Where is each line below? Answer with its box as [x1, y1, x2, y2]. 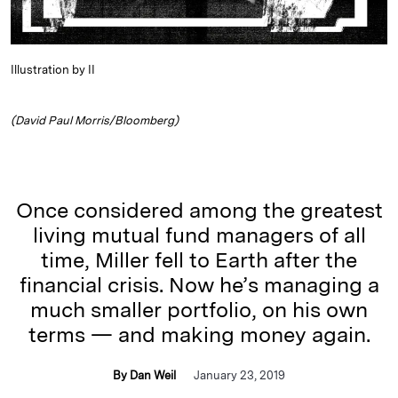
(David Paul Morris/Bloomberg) [11, 114, 179, 128]
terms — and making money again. [28, 322, 370, 348]
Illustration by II [11, 63, 95, 77]
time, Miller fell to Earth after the [41, 247, 357, 274]
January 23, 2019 [194, 369, 285, 383]
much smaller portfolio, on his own [30, 297, 368, 323]
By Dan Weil [113, 369, 176, 383]
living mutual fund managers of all [32, 222, 366, 249]
